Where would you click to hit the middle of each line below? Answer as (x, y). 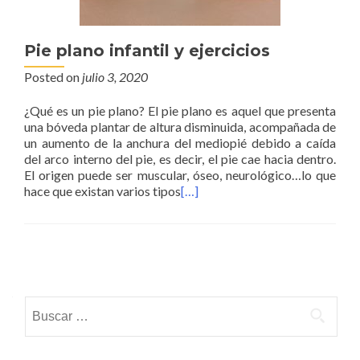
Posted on (53, 77)
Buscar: (46, 306)
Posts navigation (130, 262)
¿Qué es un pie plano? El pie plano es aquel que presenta (180, 110)
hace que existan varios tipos (102, 191)
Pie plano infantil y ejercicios (147, 51)
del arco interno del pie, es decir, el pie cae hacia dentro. (180, 159)
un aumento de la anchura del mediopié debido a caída (180, 143)
